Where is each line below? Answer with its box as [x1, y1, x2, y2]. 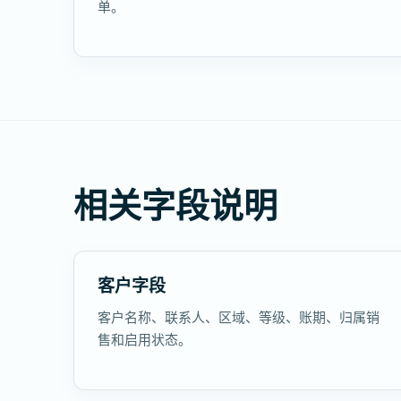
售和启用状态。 [98, 330, 192, 348]
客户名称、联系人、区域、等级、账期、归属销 [98, 308, 380, 326]
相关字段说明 [73, 181, 277, 227]
